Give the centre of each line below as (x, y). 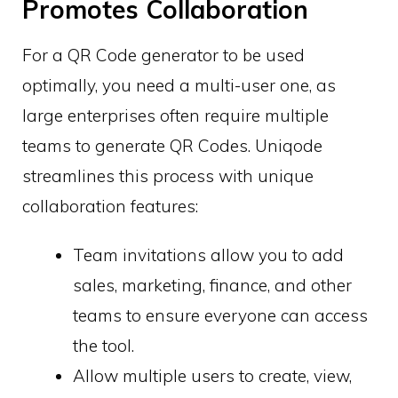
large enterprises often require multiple (175, 116)
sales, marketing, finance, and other (212, 286)
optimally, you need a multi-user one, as (179, 86)
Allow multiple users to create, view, (212, 376)
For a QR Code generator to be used (163, 56)
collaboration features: (110, 207)
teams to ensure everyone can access (220, 316)
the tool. (103, 346)
